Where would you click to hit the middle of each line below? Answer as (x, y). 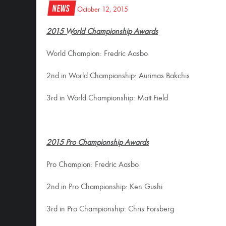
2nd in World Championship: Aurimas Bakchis (118, 76)
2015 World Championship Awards (102, 32)
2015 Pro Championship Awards (98, 143)
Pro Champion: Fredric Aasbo (93, 165)
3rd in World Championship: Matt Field (107, 98)
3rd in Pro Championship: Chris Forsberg (110, 209)
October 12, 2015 (103, 10)
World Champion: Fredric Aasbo (97, 54)
